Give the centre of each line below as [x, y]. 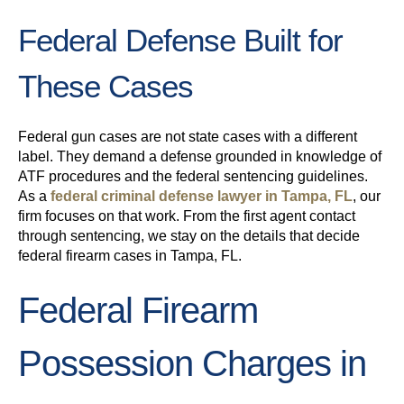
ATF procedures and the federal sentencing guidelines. [193, 177]
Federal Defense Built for [180, 41]
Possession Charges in [192, 364]
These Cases [106, 87]
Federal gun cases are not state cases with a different [188, 137]
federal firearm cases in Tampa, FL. [130, 256]
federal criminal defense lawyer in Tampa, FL [202, 197]
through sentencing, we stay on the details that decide [189, 236]
